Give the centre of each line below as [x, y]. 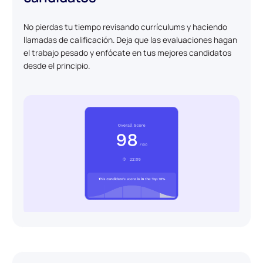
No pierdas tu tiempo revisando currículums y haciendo [126, 26]
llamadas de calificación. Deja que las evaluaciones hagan [131, 39]
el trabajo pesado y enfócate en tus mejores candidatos [128, 52]
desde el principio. [57, 65]
